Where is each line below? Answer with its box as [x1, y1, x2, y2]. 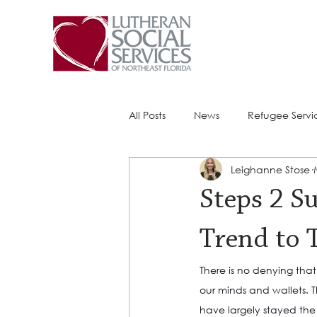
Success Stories [157, 164, 227, 178]
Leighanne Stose [231, 162, 310, 176]
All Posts [129, 108, 166, 122]
